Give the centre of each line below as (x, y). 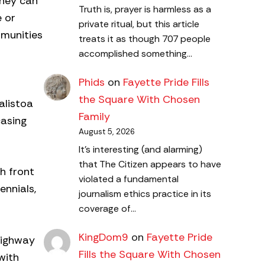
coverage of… (107, 208)
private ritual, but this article (139, 24)
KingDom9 (103, 237)
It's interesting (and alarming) (140, 149)
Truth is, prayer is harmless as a (145, 9)
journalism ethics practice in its (145, 193)
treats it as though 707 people (144, 38)
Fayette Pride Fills (166, 83)
